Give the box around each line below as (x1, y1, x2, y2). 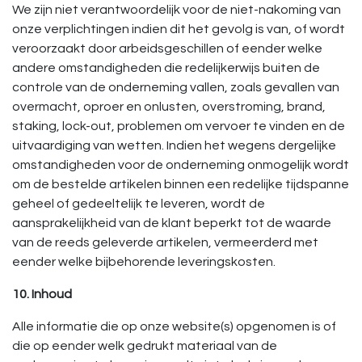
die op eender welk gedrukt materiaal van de (12, 339, 277, 352)
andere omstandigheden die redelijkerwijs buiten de (12, 61, 320, 74)
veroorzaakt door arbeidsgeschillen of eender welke (12, 42, 322, 55)
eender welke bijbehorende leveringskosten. (12, 255, 276, 268)
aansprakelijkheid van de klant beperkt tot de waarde (12, 217, 331, 229)
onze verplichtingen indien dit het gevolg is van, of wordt (12, 23, 345, 36)
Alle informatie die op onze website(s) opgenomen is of (12, 320, 336, 333)
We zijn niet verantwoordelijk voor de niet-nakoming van (12, 3, 341, 16)
